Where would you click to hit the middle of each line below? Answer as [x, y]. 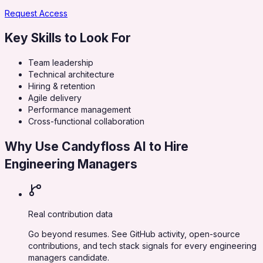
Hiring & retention [62, 86]
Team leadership [61, 63]
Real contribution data [70, 214]
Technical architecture [71, 75]
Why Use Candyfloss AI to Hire [97, 146]
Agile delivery [55, 98]
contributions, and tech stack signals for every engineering [142, 246]
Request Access [36, 13]
